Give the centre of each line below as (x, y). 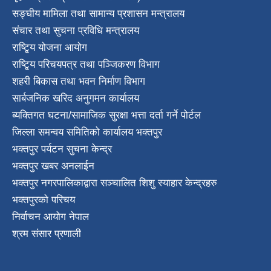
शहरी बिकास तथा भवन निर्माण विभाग (79, 81)
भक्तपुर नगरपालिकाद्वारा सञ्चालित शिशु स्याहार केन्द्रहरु (115, 183)
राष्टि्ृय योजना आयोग (50, 47)
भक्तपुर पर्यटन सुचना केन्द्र (62, 149)
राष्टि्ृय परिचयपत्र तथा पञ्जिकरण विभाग (86, 64)
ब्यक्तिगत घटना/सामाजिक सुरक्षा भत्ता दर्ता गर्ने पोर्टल (106, 115)
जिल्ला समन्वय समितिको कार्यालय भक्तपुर (87, 132)
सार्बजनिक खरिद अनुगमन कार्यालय (76, 98)
